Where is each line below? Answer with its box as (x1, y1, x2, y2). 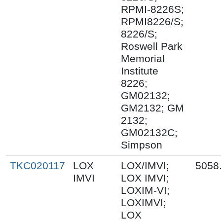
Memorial (121, 52, 165, 65)
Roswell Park (121, 40, 183, 52)
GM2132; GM (121, 102, 184, 114)
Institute (121, 65, 158, 77)
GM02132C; (121, 126, 178, 139)
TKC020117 (10, 159, 65, 172)
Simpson (121, 139, 162, 151)
